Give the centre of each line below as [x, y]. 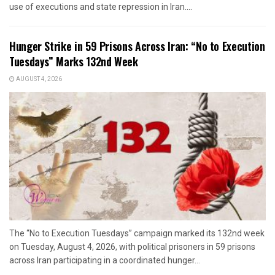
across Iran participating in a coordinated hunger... [105, 260]
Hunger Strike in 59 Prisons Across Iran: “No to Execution [137, 46]
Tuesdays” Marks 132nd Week [74, 61]
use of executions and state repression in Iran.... [101, 6]
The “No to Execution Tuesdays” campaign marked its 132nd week [137, 233]
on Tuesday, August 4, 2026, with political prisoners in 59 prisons [132, 246]
